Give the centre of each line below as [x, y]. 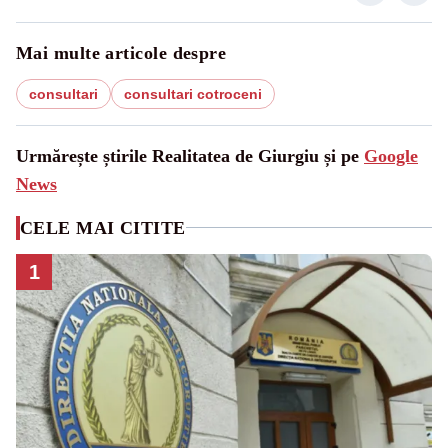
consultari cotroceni [193, 93]
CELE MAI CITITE [103, 227]
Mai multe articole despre [121, 52]
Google [391, 155]
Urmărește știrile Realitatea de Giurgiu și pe [190, 155]
